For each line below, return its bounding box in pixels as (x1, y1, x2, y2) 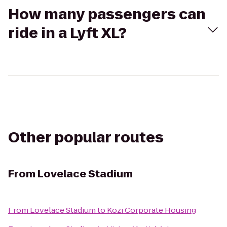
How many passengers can (8, 5, 206, 24)
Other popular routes (8, 128, 164, 147)
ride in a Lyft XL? (8, 23, 127, 43)
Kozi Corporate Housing (107, 205, 196, 215)
